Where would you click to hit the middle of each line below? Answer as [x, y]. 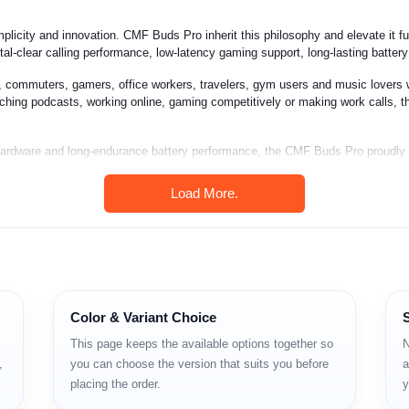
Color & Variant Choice [143, 317]
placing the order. [115, 383]
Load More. [204, 193]
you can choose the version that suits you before [199, 363]
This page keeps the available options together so [202, 343]
